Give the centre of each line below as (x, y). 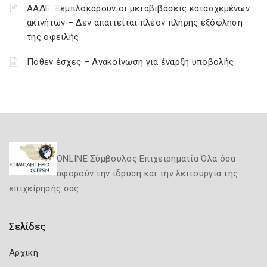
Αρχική (24, 253)
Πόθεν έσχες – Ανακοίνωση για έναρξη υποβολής (131, 62)
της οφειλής (53, 37)
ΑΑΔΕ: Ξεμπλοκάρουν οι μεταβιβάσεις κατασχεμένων (139, 8)
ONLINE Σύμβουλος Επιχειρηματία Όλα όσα (146, 159)
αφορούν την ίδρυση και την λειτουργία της (148, 173)
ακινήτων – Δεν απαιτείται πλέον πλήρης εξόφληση (135, 23)
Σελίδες (27, 226)
